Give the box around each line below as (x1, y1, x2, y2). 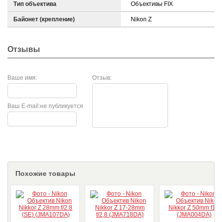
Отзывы (7, 45, 40, 54)
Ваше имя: (7, 74, 37, 81)
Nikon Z (131, 16, 152, 23)
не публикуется (40, 103, 83, 110)
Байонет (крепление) (13, 16, 75, 23)
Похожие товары (15, 169, 75, 177)
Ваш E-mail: (7, 103, 40, 110)
